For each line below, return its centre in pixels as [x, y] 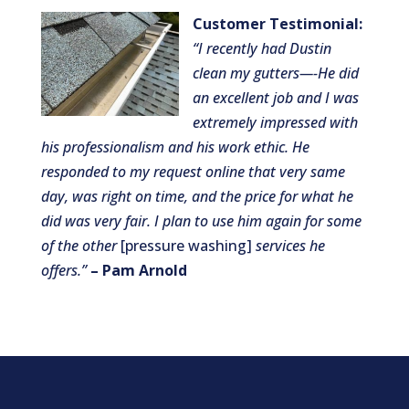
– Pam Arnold [138, 271]
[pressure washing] [186, 246]
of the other [80, 246]
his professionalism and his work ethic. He [175, 147]
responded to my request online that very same [193, 172]
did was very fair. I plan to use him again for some [201, 221]
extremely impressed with [275, 123]
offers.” [65, 271]
